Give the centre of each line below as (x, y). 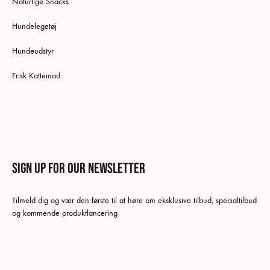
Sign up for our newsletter (79, 168)
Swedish (134, 225)
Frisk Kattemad (36, 75)
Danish (132, 201)
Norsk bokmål (144, 176)
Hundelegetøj (34, 26)
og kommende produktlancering (65, 213)
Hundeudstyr (33, 51)
